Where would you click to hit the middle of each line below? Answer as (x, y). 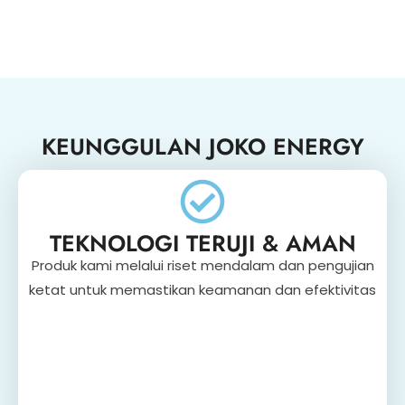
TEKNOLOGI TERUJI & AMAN (202, 244)
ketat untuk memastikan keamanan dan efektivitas (202, 290)
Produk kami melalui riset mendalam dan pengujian (202, 266)
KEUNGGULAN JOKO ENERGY (202, 147)
